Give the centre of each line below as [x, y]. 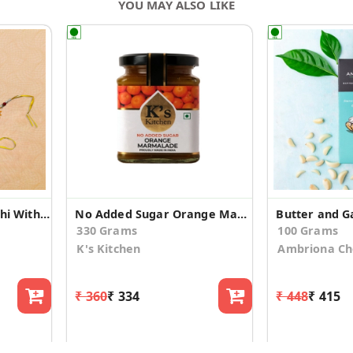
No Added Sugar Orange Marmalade [242, 214]
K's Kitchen [109, 249]
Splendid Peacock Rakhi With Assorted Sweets [45, 214]
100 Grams [308, 231]
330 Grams [107, 231]
